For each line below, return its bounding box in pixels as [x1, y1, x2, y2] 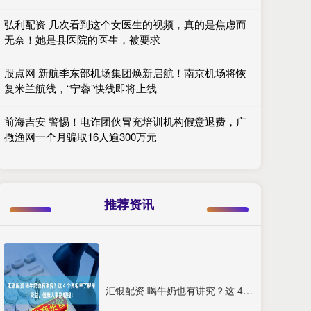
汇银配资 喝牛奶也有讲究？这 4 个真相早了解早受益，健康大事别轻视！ [243, 283, 253, 297]
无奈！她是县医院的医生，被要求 [4, 32, 160, 47]
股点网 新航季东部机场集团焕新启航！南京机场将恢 [4, 65, 246, 80]
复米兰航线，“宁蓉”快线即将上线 [4, 81, 157, 95]
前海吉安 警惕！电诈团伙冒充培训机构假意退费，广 [4, 114, 246, 128]
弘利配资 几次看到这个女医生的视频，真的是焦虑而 [4, 17, 246, 31]
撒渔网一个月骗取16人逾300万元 [4, 129, 157, 144]
